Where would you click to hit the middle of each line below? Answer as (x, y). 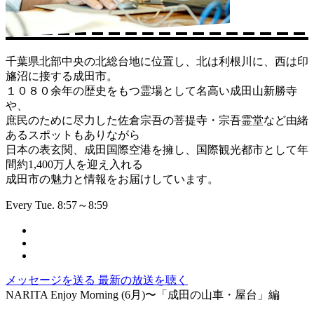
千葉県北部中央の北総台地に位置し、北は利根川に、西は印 (157, 62)
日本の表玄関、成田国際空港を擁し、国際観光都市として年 (157, 150)
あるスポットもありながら (73, 135)
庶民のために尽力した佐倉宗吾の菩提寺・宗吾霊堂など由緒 (157, 121)
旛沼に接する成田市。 (62, 76)
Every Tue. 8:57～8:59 (57, 205)
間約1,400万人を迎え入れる (74, 165)
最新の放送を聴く (143, 280)
